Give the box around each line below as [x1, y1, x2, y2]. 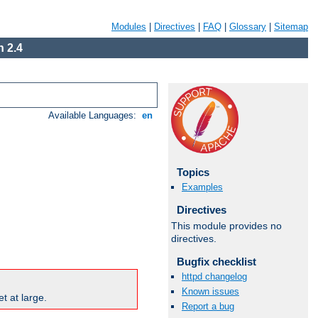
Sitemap [274, 21, 308, 32]
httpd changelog [182, 270, 247, 282]
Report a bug [182, 301, 234, 312]
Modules [111, 21, 146, 32]
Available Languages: [48, 110, 140, 121]
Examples [182, 182, 223, 193]
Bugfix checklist [176, 255, 256, 268]
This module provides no [171, 219, 282, 231]
